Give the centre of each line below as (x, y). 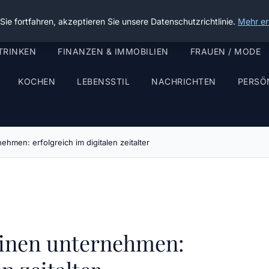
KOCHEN (37, 81)
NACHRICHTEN (184, 81)
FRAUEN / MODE (225, 51)
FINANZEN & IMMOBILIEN (113, 51)
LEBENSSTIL (103, 81)
